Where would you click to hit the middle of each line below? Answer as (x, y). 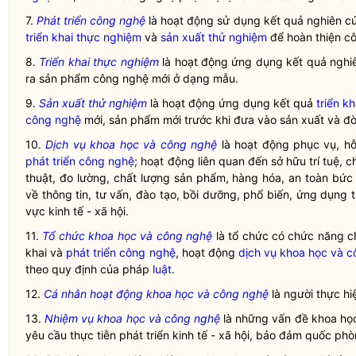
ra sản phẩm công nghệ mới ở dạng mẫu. (132, 78)
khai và (46, 252)
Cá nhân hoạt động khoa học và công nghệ (156, 294)
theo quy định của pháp (89, 269)
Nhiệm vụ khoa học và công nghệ (133, 318)
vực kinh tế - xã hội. (77, 211)
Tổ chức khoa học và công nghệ (128, 236)
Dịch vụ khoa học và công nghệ (132, 144)
